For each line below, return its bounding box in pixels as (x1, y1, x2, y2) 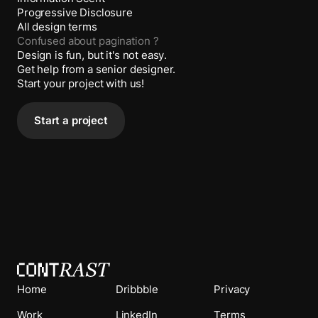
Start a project (34, 114, 108, 127)
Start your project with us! (17, 77, 145, 90)
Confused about (17, 35, 96, 48)
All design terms (17, 21, 97, 33)
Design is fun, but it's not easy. (17, 49, 168, 62)
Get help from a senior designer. (17, 63, 176, 76)
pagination (98, 35, 150, 48)
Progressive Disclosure (17, 6, 133, 19)
